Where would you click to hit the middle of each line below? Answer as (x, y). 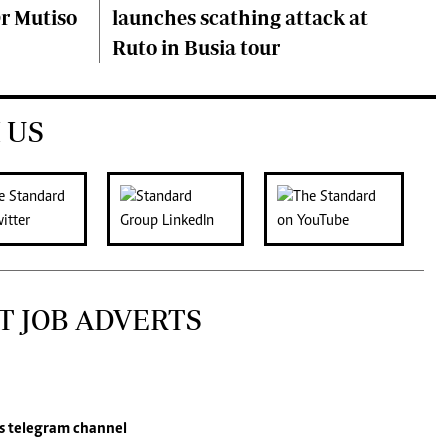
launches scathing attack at (240, 17)
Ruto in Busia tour (196, 47)
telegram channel (66, 429)
